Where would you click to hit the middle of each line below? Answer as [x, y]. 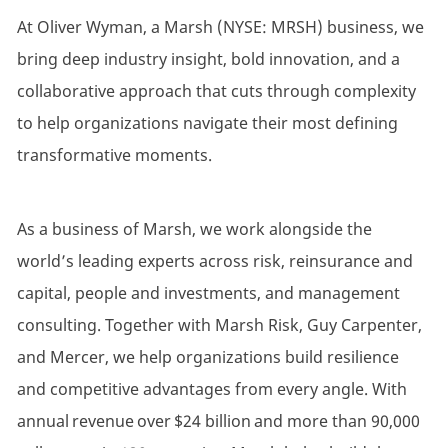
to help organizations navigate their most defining [207, 123]
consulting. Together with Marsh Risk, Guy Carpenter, [219, 325]
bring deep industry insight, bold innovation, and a [208, 59]
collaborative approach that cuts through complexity [216, 91]
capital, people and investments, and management [208, 293]
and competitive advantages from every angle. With [211, 389]
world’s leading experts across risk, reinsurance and [214, 261]
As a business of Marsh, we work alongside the [194, 229]
